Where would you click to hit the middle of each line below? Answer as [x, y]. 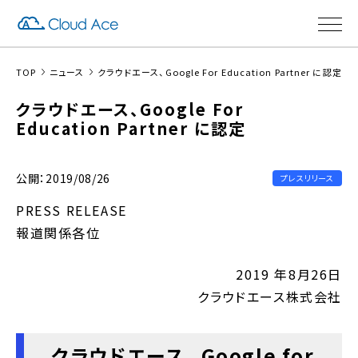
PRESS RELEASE [72, 210]
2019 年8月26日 [289, 274]
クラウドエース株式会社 [270, 296]
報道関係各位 [58, 233]
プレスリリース [307, 178]
